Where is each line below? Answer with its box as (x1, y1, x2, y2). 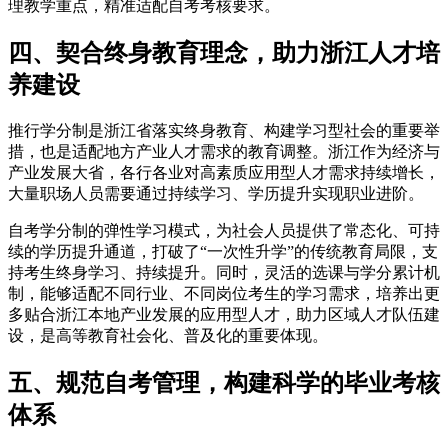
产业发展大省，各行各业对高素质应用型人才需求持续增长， (8, 164, 440, 182)
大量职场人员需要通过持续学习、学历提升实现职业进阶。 (8, 185, 424, 203)
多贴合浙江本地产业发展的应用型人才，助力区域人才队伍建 (8, 306, 440, 324)
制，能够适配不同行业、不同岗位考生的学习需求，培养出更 (8, 285, 440, 303)
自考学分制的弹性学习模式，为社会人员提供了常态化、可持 (8, 222, 440, 240)
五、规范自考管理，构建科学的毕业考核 (8, 370, 440, 397)
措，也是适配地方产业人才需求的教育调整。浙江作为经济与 (8, 143, 440, 161)
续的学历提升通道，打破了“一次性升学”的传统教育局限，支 (8, 243, 438, 261)
